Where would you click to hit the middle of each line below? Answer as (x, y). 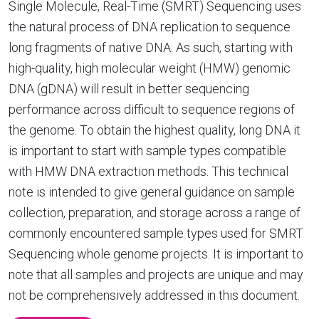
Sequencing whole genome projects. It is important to (156, 254)
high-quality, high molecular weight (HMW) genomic (150, 68)
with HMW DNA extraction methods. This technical (148, 171)
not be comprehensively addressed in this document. (154, 295)
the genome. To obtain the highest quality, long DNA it (155, 130)
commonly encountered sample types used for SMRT (156, 233)
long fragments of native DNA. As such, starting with (151, 47)
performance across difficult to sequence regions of (152, 109)
